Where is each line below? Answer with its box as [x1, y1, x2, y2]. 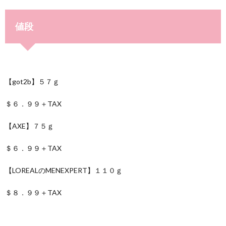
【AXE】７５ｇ [5, 121, 54, 130]
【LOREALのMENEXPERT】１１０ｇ [5, 165, 123, 175]
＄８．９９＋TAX [5, 188, 62, 197]
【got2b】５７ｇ [5, 77, 60, 86]
